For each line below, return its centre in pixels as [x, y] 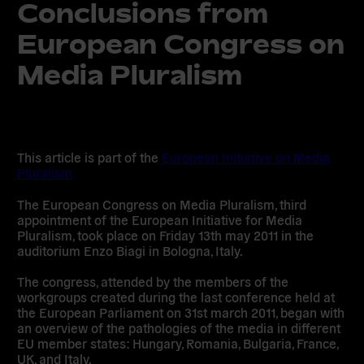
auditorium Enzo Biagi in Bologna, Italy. [130, 250]
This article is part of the [88, 157]
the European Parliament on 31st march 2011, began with [181, 312]
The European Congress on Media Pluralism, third [162, 204]
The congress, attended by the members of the [153, 281]
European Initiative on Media [245, 157]
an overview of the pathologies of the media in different [179, 327]
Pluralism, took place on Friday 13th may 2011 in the [166, 234]
